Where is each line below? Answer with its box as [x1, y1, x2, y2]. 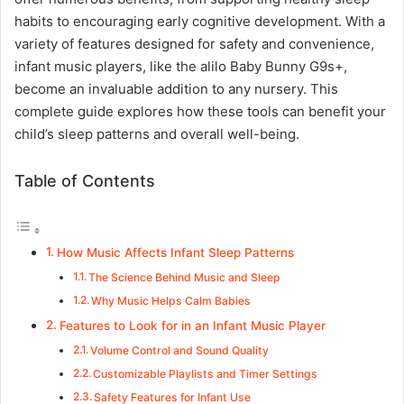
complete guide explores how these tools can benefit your [14, 103, 386, 120]
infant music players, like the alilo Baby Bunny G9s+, [14, 58, 347, 75]
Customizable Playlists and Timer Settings [93, 367, 318, 381]
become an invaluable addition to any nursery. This [14, 80, 338, 97]
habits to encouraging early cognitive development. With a [14, 13, 385, 30]
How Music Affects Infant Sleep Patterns [56, 245, 294, 260]
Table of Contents [14, 171, 155, 190]
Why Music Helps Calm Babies [91, 294, 252, 308]
